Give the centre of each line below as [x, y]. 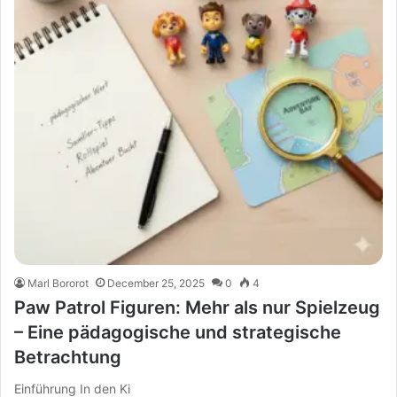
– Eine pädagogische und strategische [178, 332]
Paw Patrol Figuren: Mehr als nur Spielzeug [197, 307]
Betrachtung [68, 357]
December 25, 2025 [156, 283]
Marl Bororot [58, 283]
